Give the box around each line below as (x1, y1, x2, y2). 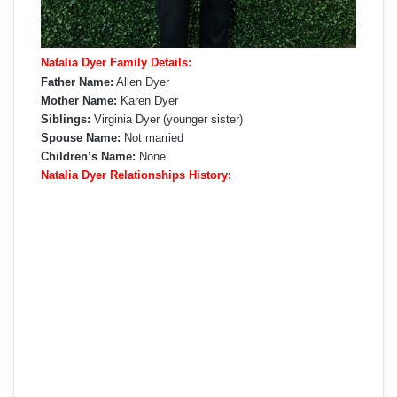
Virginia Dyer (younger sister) (90, 113, 243, 127)
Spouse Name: (41, 131, 121, 145)
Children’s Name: (41, 150, 136, 164)
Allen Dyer (113, 75, 169, 90)
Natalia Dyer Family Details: (41, 56, 191, 70)
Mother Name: (41, 94, 117, 108)
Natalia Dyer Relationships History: (41, 168, 231, 183)
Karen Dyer (117, 94, 178, 108)
